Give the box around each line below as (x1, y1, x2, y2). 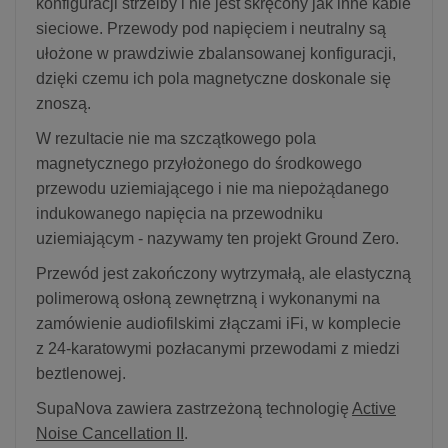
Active (352, 399, 396, 417)
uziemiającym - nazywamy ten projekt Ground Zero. (36, 229, 399, 247)
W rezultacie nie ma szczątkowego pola (36, 129, 316, 147)
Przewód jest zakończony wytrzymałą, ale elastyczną (36, 264, 411, 282)
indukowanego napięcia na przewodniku (36, 204, 323, 222)
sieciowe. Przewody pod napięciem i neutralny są (36, 19, 386, 37)
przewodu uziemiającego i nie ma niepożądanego (36, 179, 389, 197)
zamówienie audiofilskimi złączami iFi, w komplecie (36, 314, 401, 332)
